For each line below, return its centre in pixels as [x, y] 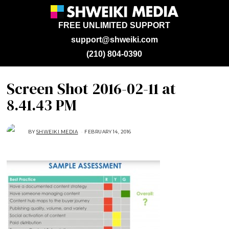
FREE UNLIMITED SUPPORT [114, 25]
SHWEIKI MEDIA [57, 132]
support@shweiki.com [114, 40]
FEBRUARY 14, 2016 [108, 132]
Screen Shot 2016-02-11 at [91, 89]
